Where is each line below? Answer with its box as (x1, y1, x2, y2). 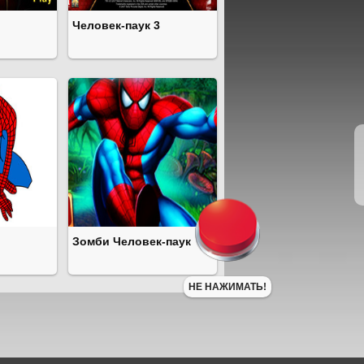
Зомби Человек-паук (72, 235, 191, 248)
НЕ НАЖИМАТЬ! (188, 281, 266, 293)
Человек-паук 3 (72, 19, 160, 32)
